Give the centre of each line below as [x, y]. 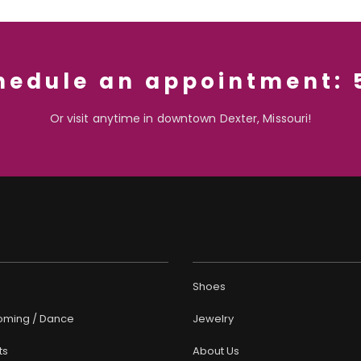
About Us [216, 351]
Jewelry [213, 319]
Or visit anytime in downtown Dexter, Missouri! [180, 119]
